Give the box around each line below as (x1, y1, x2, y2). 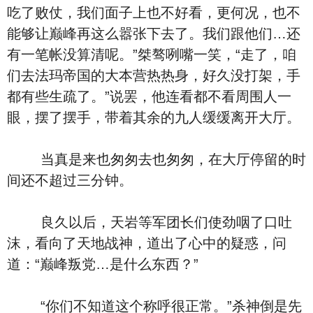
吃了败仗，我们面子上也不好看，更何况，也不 (7, 5, 300, 20)
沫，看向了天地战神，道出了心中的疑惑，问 (7, 235, 286, 251)
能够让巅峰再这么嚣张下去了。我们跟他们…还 (7, 26, 300, 41)
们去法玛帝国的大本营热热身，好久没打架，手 (7, 68, 300, 83)
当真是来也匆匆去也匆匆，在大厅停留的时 (7, 152, 306, 167)
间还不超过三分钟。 (7, 173, 133, 188)
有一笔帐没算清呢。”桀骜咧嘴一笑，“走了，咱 (7, 47, 296, 62)
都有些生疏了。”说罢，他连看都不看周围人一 (7, 89, 291, 104)
